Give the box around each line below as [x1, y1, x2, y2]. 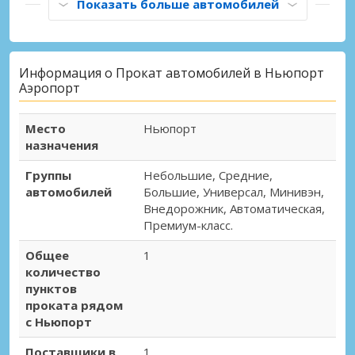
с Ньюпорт [25, 314, 92, 330]
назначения [25, 137, 98, 154]
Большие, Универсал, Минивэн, [143, 184, 324, 200]
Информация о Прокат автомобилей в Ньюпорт [19, 64, 324, 82]
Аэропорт [19, 79, 80, 97]
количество [25, 264, 101, 281]
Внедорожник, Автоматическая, [143, 200, 325, 217]
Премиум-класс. [143, 217, 233, 234]
